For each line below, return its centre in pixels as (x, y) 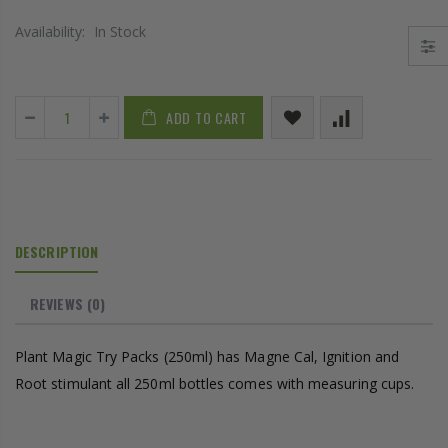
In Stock (120, 32)
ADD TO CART (206, 118)
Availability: (52, 32)
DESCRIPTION (57, 252)
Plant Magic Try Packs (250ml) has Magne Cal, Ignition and (207, 357)
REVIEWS (56, 304)
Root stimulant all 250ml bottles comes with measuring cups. (215, 384)
